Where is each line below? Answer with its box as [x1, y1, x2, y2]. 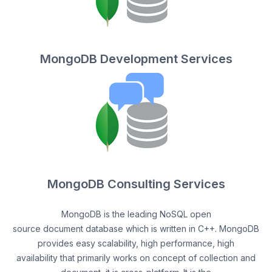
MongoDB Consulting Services [47, 177, 225, 191]
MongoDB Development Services [39, 52, 233, 66]
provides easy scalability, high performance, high [38, 238, 234, 248]
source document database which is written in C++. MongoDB [13, 223, 259, 234]
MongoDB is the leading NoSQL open [61, 209, 211, 219]
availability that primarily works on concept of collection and [16, 253, 256, 263]
